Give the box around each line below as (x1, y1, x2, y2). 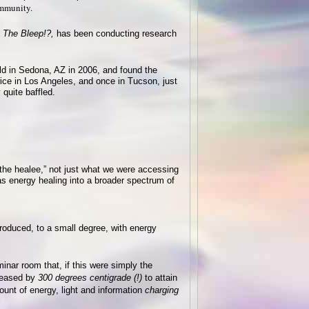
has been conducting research (54, 28, 177, 39)
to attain (142, 272, 177, 283)
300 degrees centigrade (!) (38, 272, 142, 283)
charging (145, 284, 179, 295)
